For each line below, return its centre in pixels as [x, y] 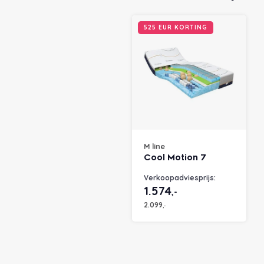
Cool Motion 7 [175, 158]
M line [154, 146]
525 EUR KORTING [175, 28]
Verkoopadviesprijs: [179, 178]
